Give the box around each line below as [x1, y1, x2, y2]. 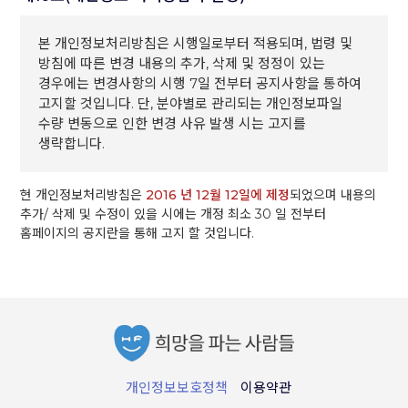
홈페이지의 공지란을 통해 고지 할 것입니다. [20, 225, 255, 241]
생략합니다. [38, 135, 106, 152]
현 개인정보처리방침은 [20, 187, 147, 203]
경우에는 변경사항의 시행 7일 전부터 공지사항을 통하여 [38, 75, 362, 92]
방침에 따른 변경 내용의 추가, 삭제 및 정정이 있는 [38, 55, 326, 72]
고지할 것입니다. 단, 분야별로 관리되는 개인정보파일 [38, 95, 343, 112]
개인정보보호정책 [126, 379, 228, 396]
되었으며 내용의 [290, 187, 377, 203]
